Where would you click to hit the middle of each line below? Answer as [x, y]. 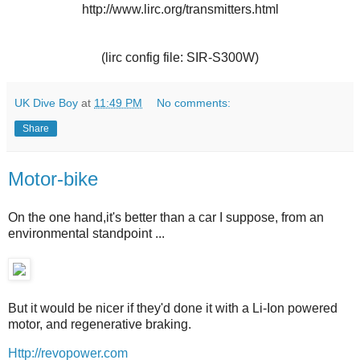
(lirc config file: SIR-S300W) [180, 58]
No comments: [194, 103]
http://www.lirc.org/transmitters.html [180, 10]
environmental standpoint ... [86, 234]
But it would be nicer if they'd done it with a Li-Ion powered [173, 309]
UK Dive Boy [46, 103]
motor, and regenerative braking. [100, 325]
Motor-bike [53, 179]
